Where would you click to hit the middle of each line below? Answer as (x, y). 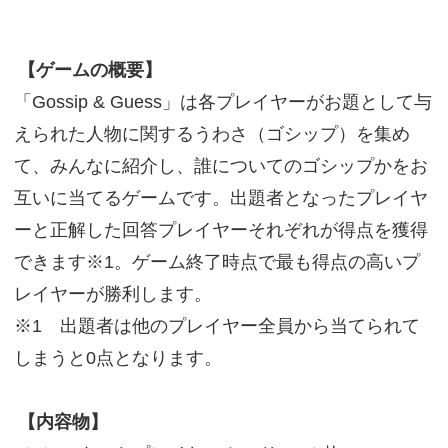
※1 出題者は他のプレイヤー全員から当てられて (216, 326)
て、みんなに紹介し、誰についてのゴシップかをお (220, 166)
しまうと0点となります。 (117, 358)
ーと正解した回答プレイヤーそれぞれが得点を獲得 (220, 230)
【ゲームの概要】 (89, 70)
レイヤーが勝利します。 (112, 294)
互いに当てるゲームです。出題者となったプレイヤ (220, 198)
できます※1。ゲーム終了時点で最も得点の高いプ (216, 262)
